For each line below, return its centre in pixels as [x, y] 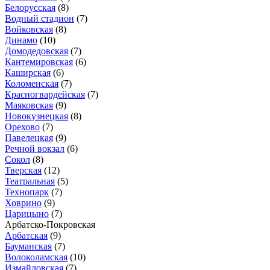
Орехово [22, 127]
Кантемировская [39, 61]
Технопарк [27, 192]
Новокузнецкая [36, 116]
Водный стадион [39, 18]
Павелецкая [29, 137]
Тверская [23, 170]
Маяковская [29, 105]
